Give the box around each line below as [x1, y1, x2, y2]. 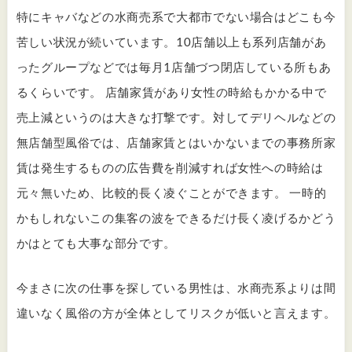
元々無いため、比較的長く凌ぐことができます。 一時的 [16, 185, 327, 200]
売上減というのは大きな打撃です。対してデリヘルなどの [16, 110, 336, 125]
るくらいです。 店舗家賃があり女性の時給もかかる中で [16, 85, 327, 100]
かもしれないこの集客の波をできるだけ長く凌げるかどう [16, 211, 336, 225]
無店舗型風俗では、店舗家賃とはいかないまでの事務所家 [16, 135, 336, 150]
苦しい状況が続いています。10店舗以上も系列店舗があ [16, 35, 327, 49]
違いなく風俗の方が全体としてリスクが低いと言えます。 [16, 305, 336, 320]
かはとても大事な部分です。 [16, 236, 176, 251]
